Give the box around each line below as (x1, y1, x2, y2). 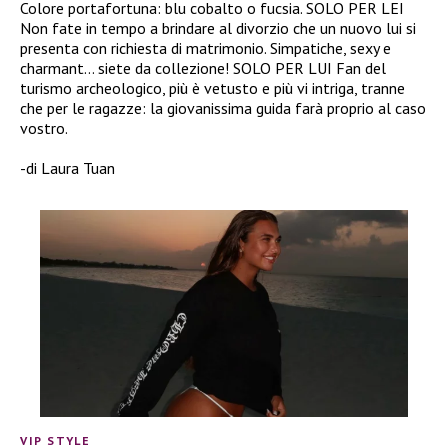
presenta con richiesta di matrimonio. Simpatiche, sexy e (20, 37, 391, 58)
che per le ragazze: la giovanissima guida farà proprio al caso (20, 97, 426, 118)
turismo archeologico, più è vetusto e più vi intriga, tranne (20, 77, 405, 98)
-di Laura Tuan (20, 157, 115, 178)
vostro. (20, 117, 68, 138)
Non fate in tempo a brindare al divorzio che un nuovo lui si (20, 17, 416, 38)
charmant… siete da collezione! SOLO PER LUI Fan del (20, 57, 386, 78)
